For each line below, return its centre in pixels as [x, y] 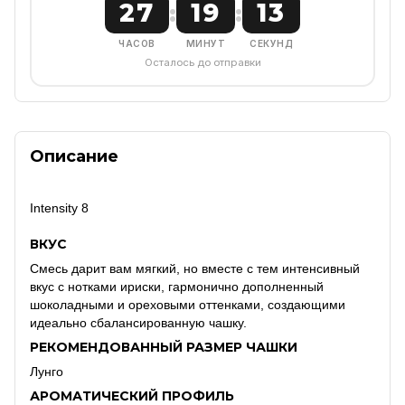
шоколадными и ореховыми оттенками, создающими [188, 305]
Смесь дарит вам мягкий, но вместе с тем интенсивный [195, 268]
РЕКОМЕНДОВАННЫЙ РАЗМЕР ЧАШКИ [164, 347]
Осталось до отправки [202, 62]
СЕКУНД [271, 43]
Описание [74, 156]
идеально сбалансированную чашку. [138, 323]
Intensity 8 [59, 208]
